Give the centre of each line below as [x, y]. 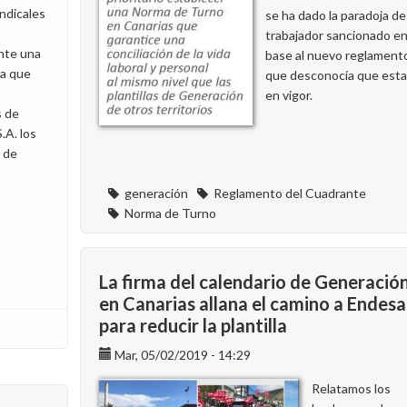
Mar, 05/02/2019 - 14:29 [183, 355]
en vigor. [289, 95]
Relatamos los [351, 388]
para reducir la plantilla [193, 325]
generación [156, 193]
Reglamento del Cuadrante [290, 193]
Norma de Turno [170, 213]
